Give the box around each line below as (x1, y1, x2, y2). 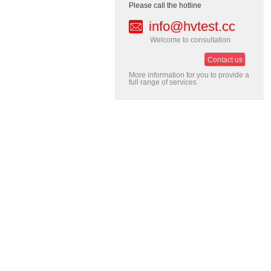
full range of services (129, 78, 197, 87)
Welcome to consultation (150, 36, 230, 44)
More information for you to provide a (129, 71, 249, 79)
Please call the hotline (129, 1, 201, 10)
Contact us (207, 56, 243, 64)
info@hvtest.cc (149, 19, 235, 34)
